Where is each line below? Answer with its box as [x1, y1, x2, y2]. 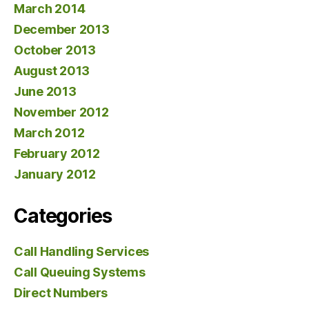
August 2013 [14, 63, 90, 78]
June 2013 [14, 83, 77, 99]
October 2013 [14, 42, 96, 57]
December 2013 [14, 21, 110, 37]
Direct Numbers [14, 285, 108, 300]
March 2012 [14, 125, 85, 140]
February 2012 [14, 146, 100, 161]
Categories [14, 203, 112, 228]
